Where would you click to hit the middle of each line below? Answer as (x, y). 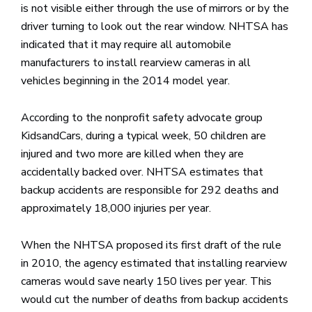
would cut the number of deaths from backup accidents (155, 299)
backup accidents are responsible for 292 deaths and (150, 190)
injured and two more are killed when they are (132, 154)
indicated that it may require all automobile (126, 45)
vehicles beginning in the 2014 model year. (125, 81)
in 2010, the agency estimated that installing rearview (154, 263)
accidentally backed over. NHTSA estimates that (142, 172)
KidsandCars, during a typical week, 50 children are (143, 136)
